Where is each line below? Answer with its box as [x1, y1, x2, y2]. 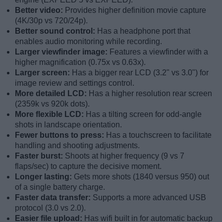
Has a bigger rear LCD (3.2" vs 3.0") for [72, 68, 209, 77]
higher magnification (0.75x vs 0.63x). [15, 58, 146, 67]
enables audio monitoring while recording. [15, 37, 162, 46]
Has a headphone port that [97, 27, 190, 36]
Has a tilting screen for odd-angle [86, 110, 202, 119]
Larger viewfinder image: [15, 48, 110, 56]
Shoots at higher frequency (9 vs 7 [65, 152, 184, 161]
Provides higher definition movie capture [65, 6, 206, 15]
